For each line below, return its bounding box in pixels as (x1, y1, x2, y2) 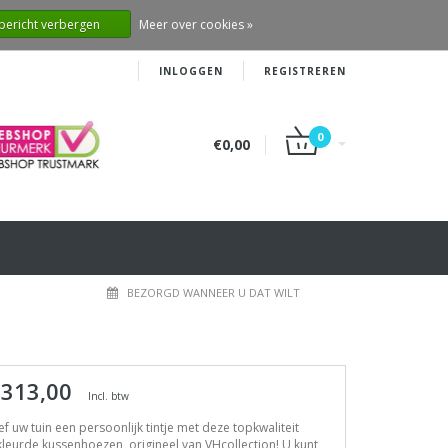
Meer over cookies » (139, 16, 253, 33)
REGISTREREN (264, 64, 346, 78)
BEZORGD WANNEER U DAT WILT (127, 285, 300, 300)
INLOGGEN (159, 64, 223, 78)
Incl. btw (88, 389, 129, 403)
